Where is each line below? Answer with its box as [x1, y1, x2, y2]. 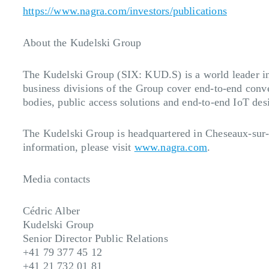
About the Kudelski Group [23, 36, 142, 49]
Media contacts [23, 172, 91, 185]
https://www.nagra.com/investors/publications [23, 5, 227, 17]
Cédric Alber [23, 204, 80, 217]
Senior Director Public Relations [23, 232, 168, 244]
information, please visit [23, 141, 134, 154]
